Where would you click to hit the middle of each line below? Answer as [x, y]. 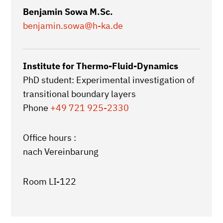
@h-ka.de [104, 26]
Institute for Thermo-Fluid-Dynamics [101, 66]
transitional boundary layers [79, 94]
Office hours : [50, 138]
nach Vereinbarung [61, 152]
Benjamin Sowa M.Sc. [68, 12]
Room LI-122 [50, 181]
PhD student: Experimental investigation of [109, 80]
